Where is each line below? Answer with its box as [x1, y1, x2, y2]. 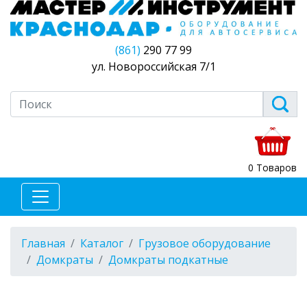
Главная [21, 235, 65, 251]
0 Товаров [248, 160, 297, 174]
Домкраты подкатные [108, 251, 228, 267]
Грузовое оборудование [138, 235, 271, 251]
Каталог [80, 235, 123, 251]
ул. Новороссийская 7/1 [91, 58, 216, 74]
